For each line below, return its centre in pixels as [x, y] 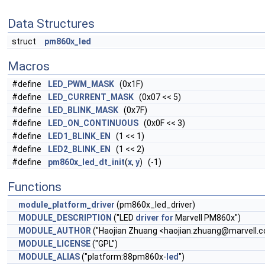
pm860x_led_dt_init [86, 162]
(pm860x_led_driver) [155, 205]
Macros [29, 66]
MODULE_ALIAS [49, 257]
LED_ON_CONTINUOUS [93, 123]
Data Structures [51, 24]
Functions [35, 187]
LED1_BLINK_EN [79, 136]
